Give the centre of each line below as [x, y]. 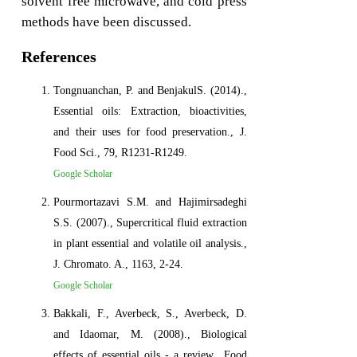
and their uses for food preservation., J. [150, 131]
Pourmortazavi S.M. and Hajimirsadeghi [150, 202]
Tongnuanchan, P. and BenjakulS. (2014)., [150, 90]
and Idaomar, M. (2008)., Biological [150, 334]
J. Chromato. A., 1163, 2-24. [119, 264]
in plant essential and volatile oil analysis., [150, 243]
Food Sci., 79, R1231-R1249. [121, 152]
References [59, 56]
